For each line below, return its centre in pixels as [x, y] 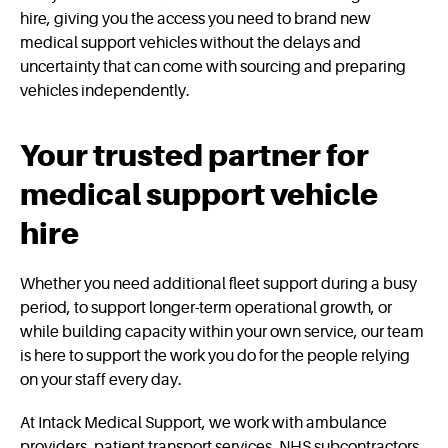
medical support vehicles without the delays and [190, 42]
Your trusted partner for [194, 155]
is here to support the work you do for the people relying [215, 356]
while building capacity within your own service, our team [222, 332]
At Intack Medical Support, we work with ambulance [203, 423]
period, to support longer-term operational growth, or [206, 308]
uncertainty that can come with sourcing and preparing [213, 66]
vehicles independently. [105, 90]
